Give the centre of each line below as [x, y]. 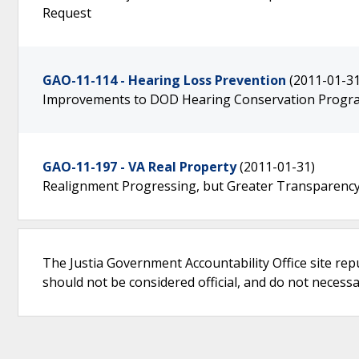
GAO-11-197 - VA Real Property [139, 167]
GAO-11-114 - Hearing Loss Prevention [164, 80]
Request [67, 13]
